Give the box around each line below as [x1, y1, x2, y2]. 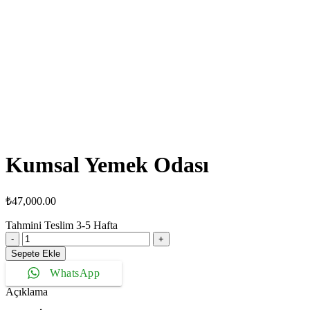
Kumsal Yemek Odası [6, 152, 209, 178]
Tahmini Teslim [6, 219, 76, 231]
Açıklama [6, 285, 48, 298]
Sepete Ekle [11, 248, 60, 259]
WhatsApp [50, 266, 100, 279]
